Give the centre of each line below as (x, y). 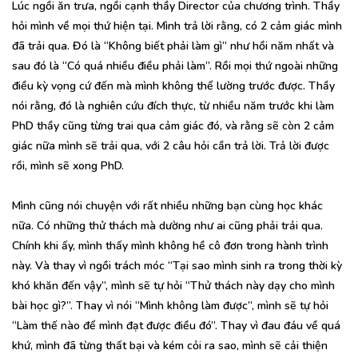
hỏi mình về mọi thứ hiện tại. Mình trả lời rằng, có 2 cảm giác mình (177, 26)
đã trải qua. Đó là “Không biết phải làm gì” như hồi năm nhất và (173, 46)
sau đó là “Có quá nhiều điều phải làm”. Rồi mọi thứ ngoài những (175, 66)
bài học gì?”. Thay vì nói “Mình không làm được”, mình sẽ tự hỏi (170, 305)
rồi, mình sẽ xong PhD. (68, 165)
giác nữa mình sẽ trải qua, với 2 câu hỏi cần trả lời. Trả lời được (171, 145)
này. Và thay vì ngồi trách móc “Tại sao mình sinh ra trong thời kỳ (177, 265)
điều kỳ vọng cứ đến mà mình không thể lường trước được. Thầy (173, 86)
